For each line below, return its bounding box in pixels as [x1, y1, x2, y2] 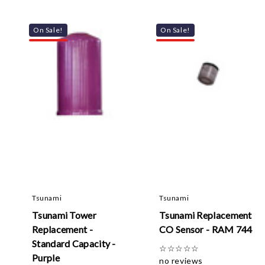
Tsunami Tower [32, 209, 96, 221]
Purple [32, 252, 60, 263]
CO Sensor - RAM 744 [159, 224, 253, 235]
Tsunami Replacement [159, 209, 252, 221]
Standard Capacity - [32, 238, 116, 249]
